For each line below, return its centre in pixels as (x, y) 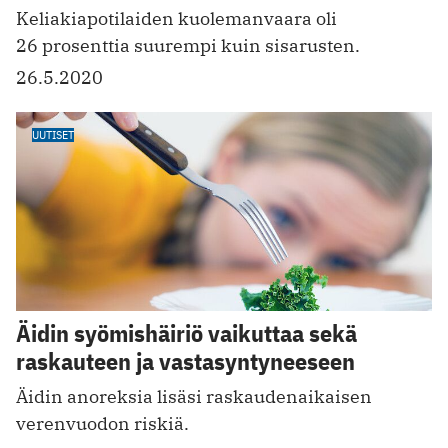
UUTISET (53, 134)
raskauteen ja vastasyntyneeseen (185, 361)
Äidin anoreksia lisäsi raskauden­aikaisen (194, 397)
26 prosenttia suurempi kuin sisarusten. (188, 45)
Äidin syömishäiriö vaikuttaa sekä (186, 333)
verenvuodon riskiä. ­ (104, 424)
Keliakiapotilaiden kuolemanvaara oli (176, 18)
